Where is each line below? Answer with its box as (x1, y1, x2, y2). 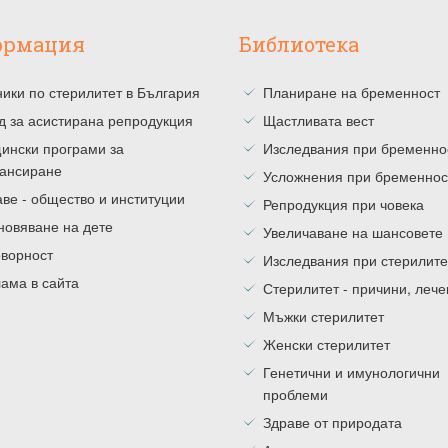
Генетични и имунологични (263, 361, 440, 382)
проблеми (263, 383, 328, 404)
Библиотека (239, 30, 359, 57)
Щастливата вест (263, 109, 374, 130)
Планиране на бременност (263, 81, 440, 102)
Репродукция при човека (263, 193, 424, 214)
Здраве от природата (263, 411, 402, 432)
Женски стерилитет (263, 333, 390, 354)
